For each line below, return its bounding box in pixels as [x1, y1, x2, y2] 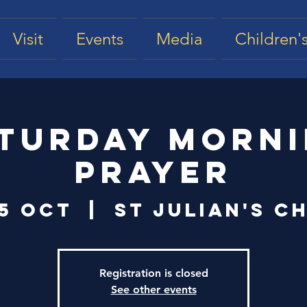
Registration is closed [99, 267, 208, 280]
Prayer [74, 152, 233, 191]
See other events [110, 283, 197, 296]
